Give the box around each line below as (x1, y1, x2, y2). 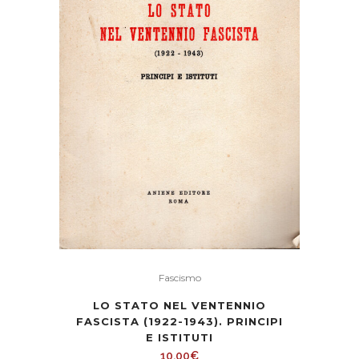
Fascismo (158, 271, 201, 284)
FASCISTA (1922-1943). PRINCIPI (76, 314, 283, 328)
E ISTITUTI (146, 330, 213, 344)
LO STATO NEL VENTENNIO (93, 298, 266, 312)
